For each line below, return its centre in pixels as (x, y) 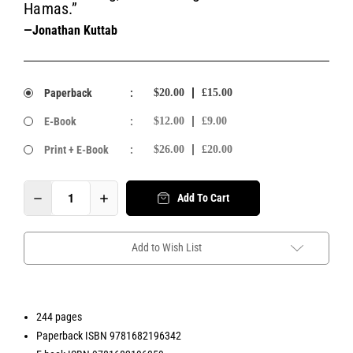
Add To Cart (203, 198)
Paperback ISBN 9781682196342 (109, 335)
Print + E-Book (76, 149)
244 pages (59, 316)
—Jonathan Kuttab (71, 30)
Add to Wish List (166, 247)
